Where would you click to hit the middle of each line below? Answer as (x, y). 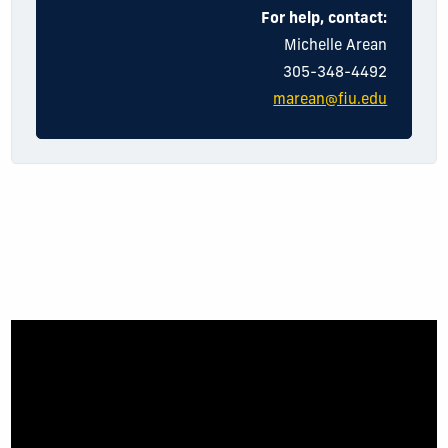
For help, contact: (324, 20)
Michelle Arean (336, 47)
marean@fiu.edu (330, 101)
